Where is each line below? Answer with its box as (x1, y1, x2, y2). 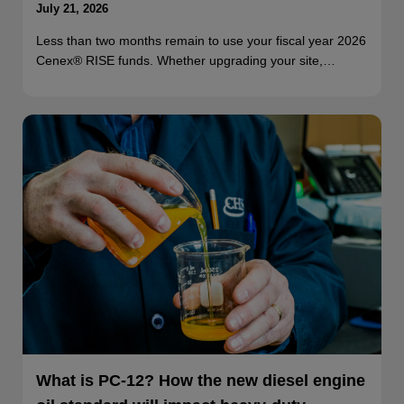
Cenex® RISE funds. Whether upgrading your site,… (36, 53, 335, 69)
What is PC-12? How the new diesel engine (36, 371, 365, 390)
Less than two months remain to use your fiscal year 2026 (36, 33, 366, 49)
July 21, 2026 (36, 2, 108, 16)
